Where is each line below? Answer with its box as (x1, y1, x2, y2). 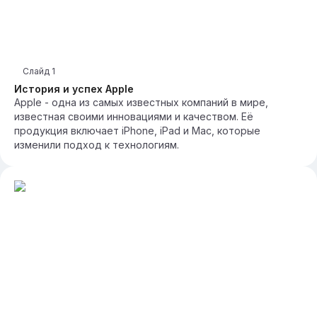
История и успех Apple (14, 83, 134, 95)
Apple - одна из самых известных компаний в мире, (14, 96, 268, 108)
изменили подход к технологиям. (14, 139, 179, 151)
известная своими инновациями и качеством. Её (14, 110, 253, 122)
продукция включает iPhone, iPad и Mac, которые (14, 125, 260, 137)
